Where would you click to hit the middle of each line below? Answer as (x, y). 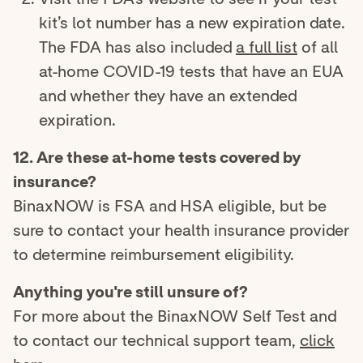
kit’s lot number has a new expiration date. (192, 23)
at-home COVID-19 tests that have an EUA (191, 72)
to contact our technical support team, (156, 341)
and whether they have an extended (168, 96)
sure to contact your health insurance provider (181, 231)
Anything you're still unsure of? (130, 292)
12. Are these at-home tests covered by (157, 158)
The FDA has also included (137, 47)
